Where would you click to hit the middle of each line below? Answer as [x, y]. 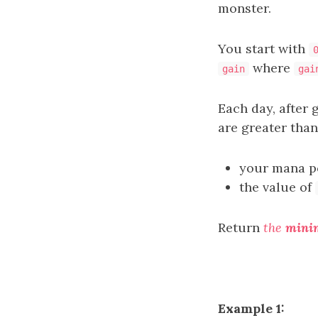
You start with [263, 49]
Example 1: [251, 308]
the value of [277, 187]
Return [241, 227]
